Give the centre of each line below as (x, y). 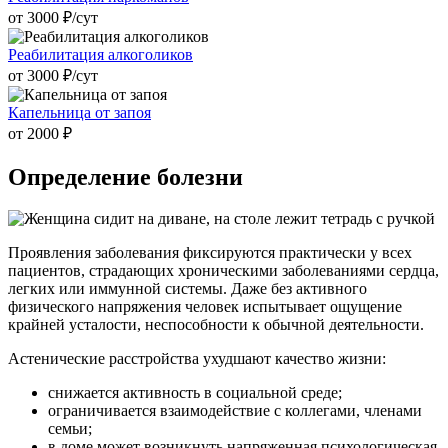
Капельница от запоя (79, 112)
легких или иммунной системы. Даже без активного (187, 289)
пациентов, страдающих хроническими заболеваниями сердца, (223, 271)
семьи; (70, 429)
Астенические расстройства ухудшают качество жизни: (197, 359)
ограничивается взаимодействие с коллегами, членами (235, 411)
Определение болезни (125, 176)
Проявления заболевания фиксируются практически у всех (210, 253)
